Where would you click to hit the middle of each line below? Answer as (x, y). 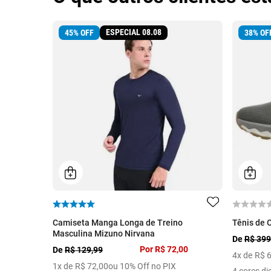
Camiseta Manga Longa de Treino (118, 223)
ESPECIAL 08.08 (134, 33)
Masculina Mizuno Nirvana (104, 234)
